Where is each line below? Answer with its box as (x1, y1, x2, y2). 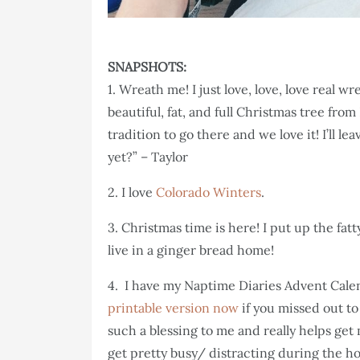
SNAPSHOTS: (108, 59, 186, 76)
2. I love (108, 184, 156, 201)
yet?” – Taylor (108, 149, 188, 166)
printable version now (108, 300, 239, 317)
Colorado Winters (156, 184, 261, 201)
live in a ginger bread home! (108, 242, 274, 259)
